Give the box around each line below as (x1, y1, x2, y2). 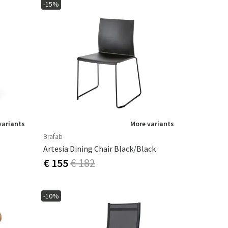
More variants (130, 119, 174, 129)
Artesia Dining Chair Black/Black (43, 144, 156, 154)
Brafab (43, 132, 63, 141)
